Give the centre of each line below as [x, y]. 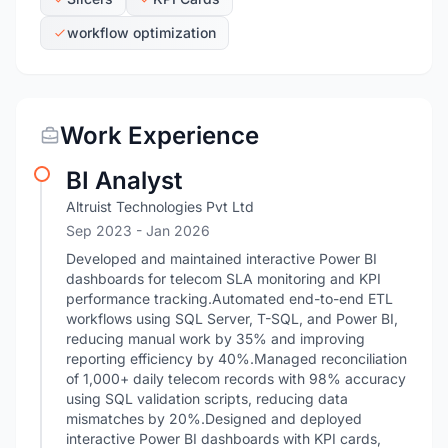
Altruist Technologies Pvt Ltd [160, 206]
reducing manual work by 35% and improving [215, 338]
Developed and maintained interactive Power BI [221, 258]
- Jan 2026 [173, 230]
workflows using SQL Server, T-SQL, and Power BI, [232, 318]
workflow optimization [141, 32]
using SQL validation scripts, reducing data [207, 398]
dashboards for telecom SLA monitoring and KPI [223, 278]
